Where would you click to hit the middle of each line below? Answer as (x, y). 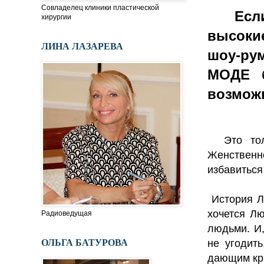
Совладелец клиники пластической (100, 8)
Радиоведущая (67, 214)
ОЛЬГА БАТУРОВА (85, 242)
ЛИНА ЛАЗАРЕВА (82, 46)
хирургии (56, 17)
